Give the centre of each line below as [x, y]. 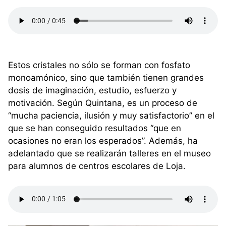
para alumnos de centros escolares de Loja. [97, 166]
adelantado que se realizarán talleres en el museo [109, 154]
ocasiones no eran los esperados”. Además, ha [103, 141]
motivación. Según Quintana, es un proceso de [103, 103]
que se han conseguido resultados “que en [95, 128]
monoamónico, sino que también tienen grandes [106, 78]
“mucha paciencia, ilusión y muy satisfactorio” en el [111, 116]
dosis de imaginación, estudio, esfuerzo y [92, 91]
